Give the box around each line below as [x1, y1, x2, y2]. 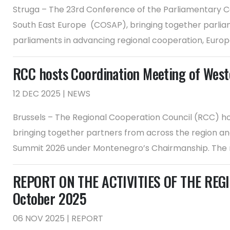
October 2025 [13, 188, 87, 209]
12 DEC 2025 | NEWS [13, 88, 90, 100]
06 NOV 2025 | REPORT [13, 213, 103, 224]
